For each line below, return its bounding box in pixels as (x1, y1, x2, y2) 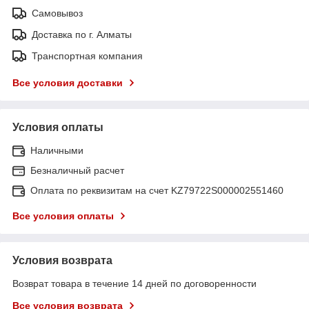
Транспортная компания (32, 50, 143, 61)
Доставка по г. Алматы (32, 28, 132, 40)
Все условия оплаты (12, 210, 114, 221)
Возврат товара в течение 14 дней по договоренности (12, 277, 257, 289)
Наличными (30, 144, 83, 156)
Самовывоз (32, 7, 83, 19)
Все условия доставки (12, 77, 123, 88)
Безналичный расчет (30, 164, 124, 176)
